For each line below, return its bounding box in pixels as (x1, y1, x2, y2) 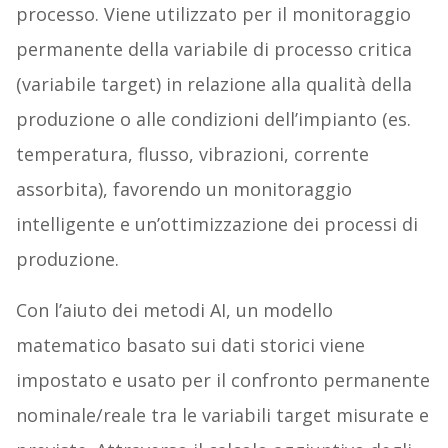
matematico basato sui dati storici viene (15, 333, 365, 358)
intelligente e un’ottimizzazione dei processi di (15, 212, 418, 237)
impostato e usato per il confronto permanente (15, 368, 430, 393)
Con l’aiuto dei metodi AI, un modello (15, 298, 333, 323)
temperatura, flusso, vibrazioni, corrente (15, 142, 369, 167)
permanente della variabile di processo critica (15, 37, 412, 62)
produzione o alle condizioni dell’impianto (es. (15, 107, 411, 132)
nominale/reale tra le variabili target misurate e (15, 403, 429, 428)
